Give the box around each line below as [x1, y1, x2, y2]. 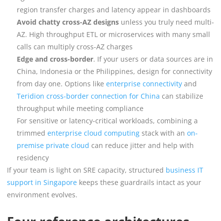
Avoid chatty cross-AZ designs [17, 17, 119, 27]
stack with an [140, 128, 185, 138]
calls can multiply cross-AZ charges [17, 41, 133, 51]
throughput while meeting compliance [17, 103, 144, 113]
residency [17, 152, 49, 162]
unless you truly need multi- [119, 17, 214, 27]
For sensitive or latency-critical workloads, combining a [17, 115, 198, 125]
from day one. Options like [17, 78, 104, 88]
